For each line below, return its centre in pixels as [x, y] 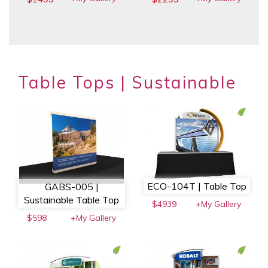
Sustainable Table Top [71, 200]
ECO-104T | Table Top [197, 186]
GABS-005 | [71, 186]
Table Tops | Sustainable [127, 83]
